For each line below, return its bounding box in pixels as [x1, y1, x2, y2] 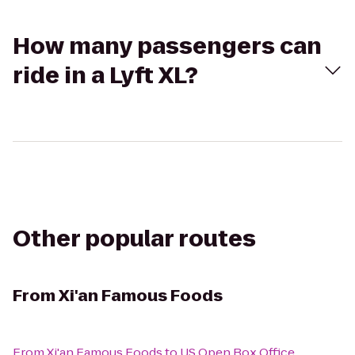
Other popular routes [13, 223, 256, 254]
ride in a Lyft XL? [13, 60, 198, 91]
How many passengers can [13, 31, 322, 62]
